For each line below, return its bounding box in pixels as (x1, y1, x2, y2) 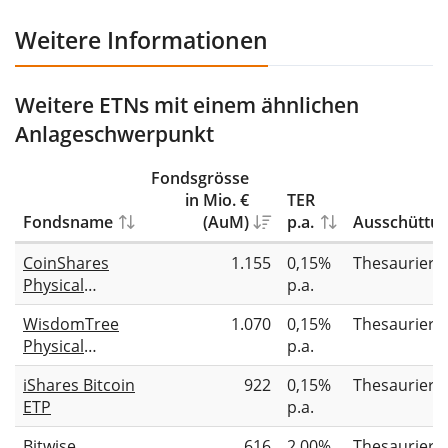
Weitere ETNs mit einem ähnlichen (15, 90, 359, 119)
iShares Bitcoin (23, 373, 135, 396)
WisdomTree (23, 312, 119, 335)
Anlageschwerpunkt (15, 119, 214, 148)
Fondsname (23, 210, 113, 233)
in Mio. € (185, 188, 249, 211)
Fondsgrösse (151, 166, 249, 189)
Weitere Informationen (15, 23, 268, 56)
